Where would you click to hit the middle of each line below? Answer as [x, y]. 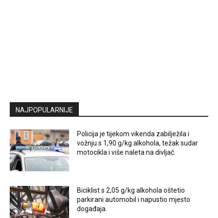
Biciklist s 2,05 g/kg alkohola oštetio [131, 191]
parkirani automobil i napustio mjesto [134, 200]
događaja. [92, 209]
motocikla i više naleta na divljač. [127, 153]
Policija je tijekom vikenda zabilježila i [133, 134]
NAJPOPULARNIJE [44, 110]
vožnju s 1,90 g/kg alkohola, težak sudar [138, 143]
